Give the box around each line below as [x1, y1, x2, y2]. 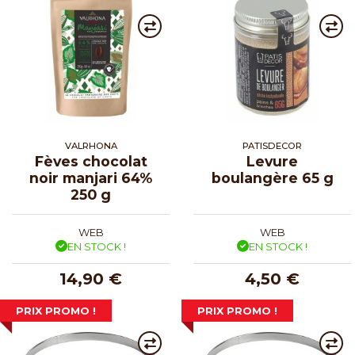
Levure [246, 152, 298, 170]
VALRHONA [64, 139, 117, 151]
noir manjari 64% [29, 169, 152, 186]
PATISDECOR [242, 139, 302, 151]
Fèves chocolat [34, 152, 147, 170]
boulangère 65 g [211, 169, 334, 186]
